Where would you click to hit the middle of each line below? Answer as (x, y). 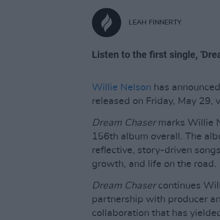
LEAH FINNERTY (155, 22)
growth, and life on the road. (154, 164)
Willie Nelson (122, 87)
